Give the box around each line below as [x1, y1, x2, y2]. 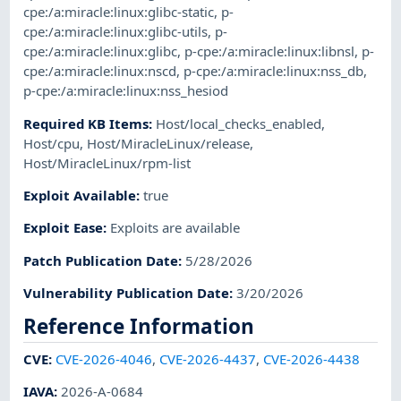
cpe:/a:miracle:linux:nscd [23, 62, 177, 81]
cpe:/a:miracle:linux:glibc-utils [23, 22, 209, 41]
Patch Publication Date [23, 251, 179, 269]
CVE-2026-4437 [159, 349, 257, 368]
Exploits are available [110, 218, 241, 237]
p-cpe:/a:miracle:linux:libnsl [184, 42, 355, 61]
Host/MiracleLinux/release [87, 133, 251, 152]
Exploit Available [23, 186, 137, 204]
